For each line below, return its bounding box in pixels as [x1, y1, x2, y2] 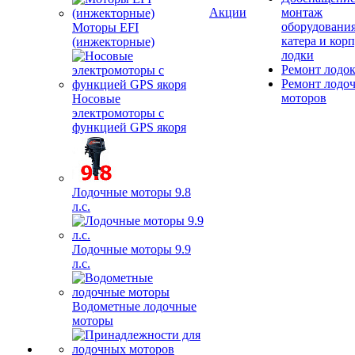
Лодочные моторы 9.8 [72, 185, 191, 199]
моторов [281, 91, 326, 105]
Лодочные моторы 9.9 [72, 242, 191, 256]
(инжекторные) [72, 35, 155, 48]
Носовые [72, 92, 120, 105]
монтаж [281, 6, 323, 19]
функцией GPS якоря [72, 120, 186, 134]
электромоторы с [72, 106, 164, 120]
